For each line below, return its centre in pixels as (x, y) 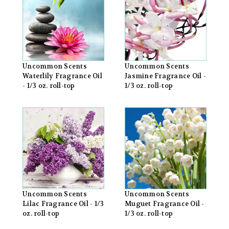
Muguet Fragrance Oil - (165, 204)
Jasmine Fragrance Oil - (165, 76)
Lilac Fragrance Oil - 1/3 (63, 204)
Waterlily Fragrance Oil (62, 76)
